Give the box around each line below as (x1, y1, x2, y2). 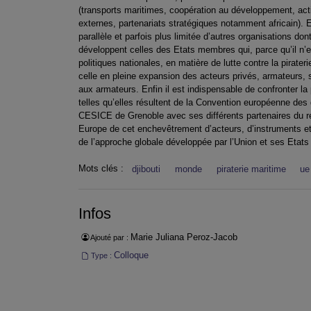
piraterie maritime (216, 163, 286, 174)
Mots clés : (78, 162, 126, 174)
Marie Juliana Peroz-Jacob (130, 231, 237, 242)
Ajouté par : (88, 233, 131, 242)
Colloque (113, 250, 149, 261)
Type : (88, 251, 114, 260)
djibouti (132, 163, 161, 174)
